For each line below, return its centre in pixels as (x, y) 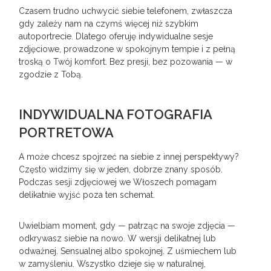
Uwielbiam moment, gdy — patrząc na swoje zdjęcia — (127, 226)
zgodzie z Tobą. (51, 74)
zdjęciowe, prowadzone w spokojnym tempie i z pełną (127, 49)
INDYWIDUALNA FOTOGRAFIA (116, 114)
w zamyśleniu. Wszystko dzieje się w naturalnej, (113, 264)
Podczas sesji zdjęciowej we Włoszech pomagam (118, 182)
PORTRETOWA (67, 132)
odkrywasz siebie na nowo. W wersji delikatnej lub (118, 238)
